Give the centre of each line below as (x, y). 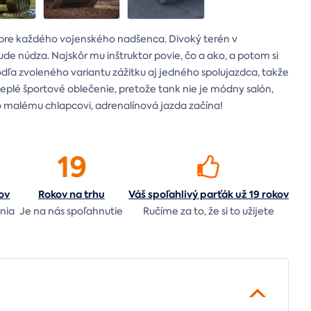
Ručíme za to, (174, 211)
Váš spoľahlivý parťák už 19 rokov (208, 195)
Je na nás (42, 211)
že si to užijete (240, 211)
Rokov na (61, 195)
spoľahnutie (94, 211)
